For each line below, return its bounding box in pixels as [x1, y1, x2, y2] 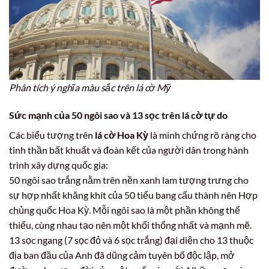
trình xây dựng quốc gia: [9, 159, 108, 171]
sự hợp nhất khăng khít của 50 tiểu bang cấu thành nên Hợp [9, 189, 258, 201]
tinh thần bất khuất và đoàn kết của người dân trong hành [9, 144, 249, 156]
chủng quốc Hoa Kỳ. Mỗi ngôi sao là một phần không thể [9, 204, 240, 216]
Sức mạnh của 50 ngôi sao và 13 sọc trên [9, 109, 182, 121]
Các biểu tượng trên [9, 128, 95, 141]
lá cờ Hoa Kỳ [95, 128, 148, 141]
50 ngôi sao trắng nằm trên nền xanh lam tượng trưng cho [9, 174, 249, 186]
